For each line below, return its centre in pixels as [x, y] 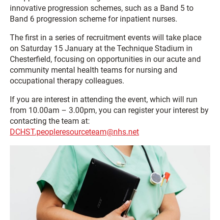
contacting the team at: [50, 121]
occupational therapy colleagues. [67, 81]
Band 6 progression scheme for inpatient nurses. [94, 19]
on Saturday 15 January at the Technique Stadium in [101, 49]
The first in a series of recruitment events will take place [106, 38]
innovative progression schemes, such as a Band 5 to [102, 8]
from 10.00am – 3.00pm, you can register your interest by [109, 110]
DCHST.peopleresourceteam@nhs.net [74, 132]
